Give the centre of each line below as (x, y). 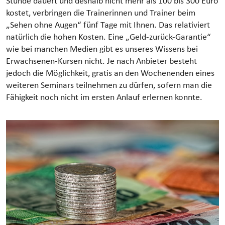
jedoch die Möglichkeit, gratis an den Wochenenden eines (110, 74)
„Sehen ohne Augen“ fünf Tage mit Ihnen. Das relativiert (108, 26)
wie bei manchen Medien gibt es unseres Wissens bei (102, 50)
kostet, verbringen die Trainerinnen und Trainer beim (101, 14)
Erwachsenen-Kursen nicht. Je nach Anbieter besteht (101, 62)
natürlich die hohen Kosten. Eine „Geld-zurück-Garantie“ (108, 38)
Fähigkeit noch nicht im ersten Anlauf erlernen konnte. (104, 98)
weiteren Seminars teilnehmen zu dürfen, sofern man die (109, 86)
